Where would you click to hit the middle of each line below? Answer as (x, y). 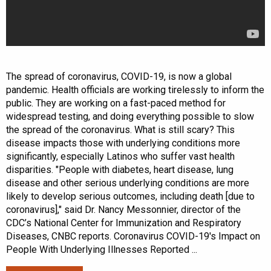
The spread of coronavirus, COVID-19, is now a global (119, 77)
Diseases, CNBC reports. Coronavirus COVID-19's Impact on (133, 237)
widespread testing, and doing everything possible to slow (130, 117)
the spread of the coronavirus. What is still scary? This (120, 130)
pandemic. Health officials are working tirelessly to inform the (135, 90)
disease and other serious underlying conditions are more (128, 183)
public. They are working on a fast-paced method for (116, 103)
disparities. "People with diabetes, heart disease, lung (120, 170)
